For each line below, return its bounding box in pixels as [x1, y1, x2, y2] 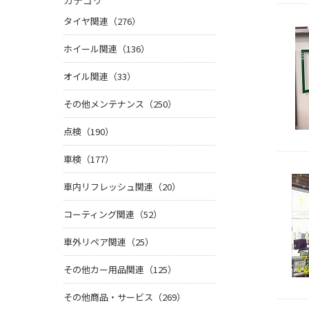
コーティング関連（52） [63, 208, 162, 221]
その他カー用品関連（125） [63, 263, 177, 277]
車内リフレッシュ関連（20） [63, 180, 181, 194]
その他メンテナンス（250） [63, 97, 177, 111]
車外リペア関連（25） [63, 235, 154, 249]
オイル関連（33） [63, 70, 136, 83]
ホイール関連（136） [63, 42, 150, 56]
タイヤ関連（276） [63, 14, 141, 28]
